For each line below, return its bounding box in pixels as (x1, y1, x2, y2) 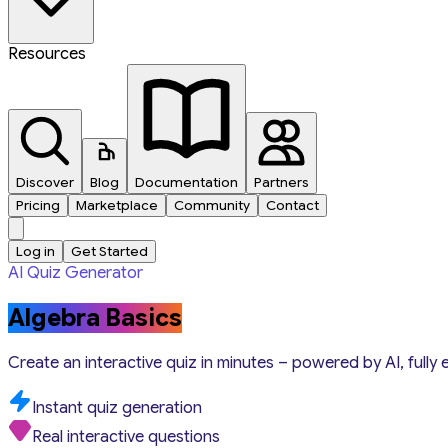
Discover (16, 174, 74, 191)
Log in (16, 243, 55, 260)
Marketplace (76, 197, 158, 214)
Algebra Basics (8, 302, 182, 333)
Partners (254, 174, 309, 191)
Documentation (135, 174, 238, 191)
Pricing (16, 197, 60, 214)
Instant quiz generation (32, 397, 202, 418)
